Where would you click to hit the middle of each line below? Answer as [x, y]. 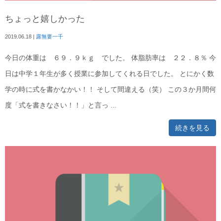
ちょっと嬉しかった [45, 19]
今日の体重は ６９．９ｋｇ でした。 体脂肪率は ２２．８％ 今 [110, 58]
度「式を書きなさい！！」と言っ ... [61, 106]
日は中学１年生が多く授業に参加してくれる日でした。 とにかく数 [110, 74]
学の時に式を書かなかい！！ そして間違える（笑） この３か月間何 [110, 90]
